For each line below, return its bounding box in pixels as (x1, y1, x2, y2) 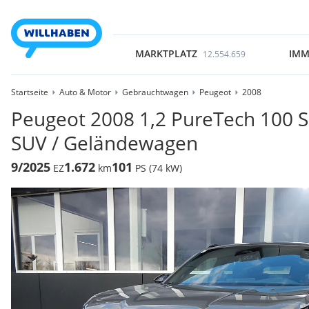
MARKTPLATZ (134, 47, 197, 60)
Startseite (11, 86, 48, 98)
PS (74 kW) (135, 161, 182, 175)
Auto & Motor (59, 86, 111, 98)
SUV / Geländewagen (11, 130, 198, 156)
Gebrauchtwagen (122, 86, 188, 98)
